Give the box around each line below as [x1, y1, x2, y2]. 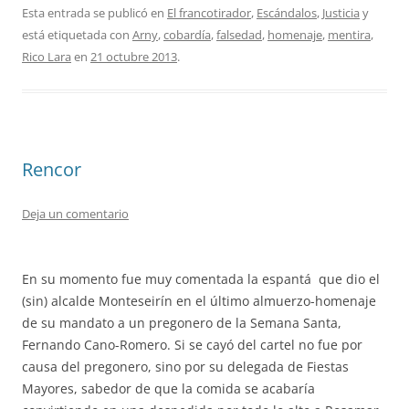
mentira [328, 26, 371, 43]
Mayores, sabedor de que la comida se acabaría [22, 380, 315, 397]
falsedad [216, 26, 262, 43]
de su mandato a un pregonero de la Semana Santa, [22, 314, 341, 331]
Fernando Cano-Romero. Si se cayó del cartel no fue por [22, 336, 362, 353]
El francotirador [167, 5, 251, 21]
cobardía [163, 26, 211, 43]
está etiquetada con [22, 26, 132, 43]
